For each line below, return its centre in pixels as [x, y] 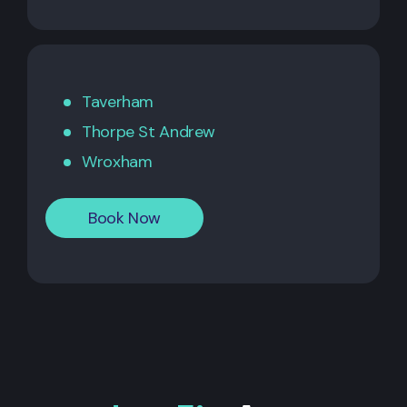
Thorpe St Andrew [149, 131]
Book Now [124, 218]
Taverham [118, 101]
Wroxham [117, 161]
